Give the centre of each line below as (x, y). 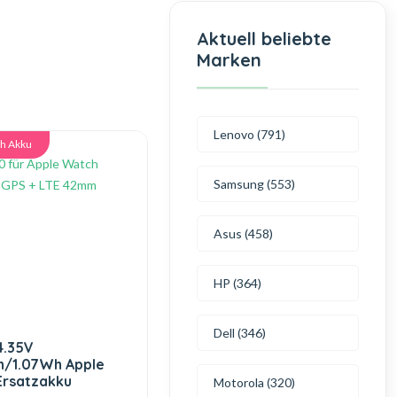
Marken (230, 60)
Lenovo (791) (250, 134)
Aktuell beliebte (265, 39)
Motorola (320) (255, 382)
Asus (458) (244, 234)
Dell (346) (240, 333)
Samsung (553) (255, 184)
